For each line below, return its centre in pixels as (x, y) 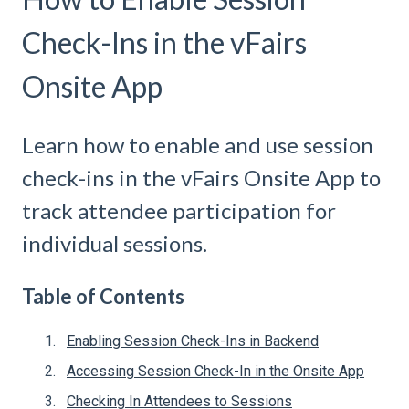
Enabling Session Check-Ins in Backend (193, 341)
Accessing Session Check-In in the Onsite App (215, 372)
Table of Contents (103, 296)
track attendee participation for (179, 211)
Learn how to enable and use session (198, 145)
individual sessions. (115, 244)
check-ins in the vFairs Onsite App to (201, 178)
